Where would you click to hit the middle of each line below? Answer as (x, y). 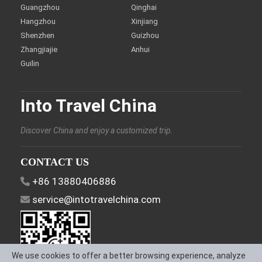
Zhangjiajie (39, 49)
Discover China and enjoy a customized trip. (97, 130)
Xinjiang (144, 21)
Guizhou (145, 35)
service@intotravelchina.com (96, 199)
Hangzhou (38, 21)
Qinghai (144, 7)
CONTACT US (55, 162)
